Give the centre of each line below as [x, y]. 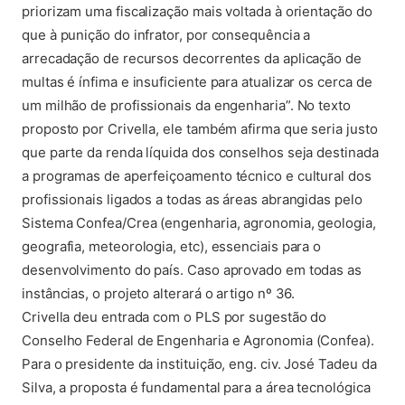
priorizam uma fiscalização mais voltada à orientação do [197, 11]
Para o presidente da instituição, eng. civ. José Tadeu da [199, 364]
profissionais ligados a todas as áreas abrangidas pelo [192, 199]
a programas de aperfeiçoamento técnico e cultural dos [197, 176]
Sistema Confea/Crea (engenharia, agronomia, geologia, [199, 223]
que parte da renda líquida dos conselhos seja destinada [200, 152]
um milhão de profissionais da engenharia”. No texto [186, 105]
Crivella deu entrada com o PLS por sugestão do [174, 317]
